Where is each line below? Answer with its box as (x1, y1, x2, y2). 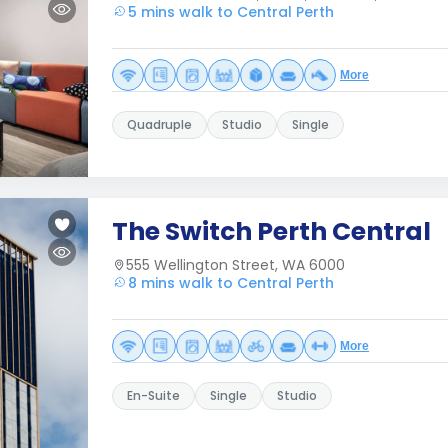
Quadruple (127, 116, 192, 133)
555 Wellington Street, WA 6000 (126, 255, 345, 275)
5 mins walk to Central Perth (128, 2, 334, 22)
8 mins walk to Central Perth (128, 273, 334, 293)
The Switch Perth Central (112, 214, 431, 249)
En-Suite (127, 387, 180, 404)
